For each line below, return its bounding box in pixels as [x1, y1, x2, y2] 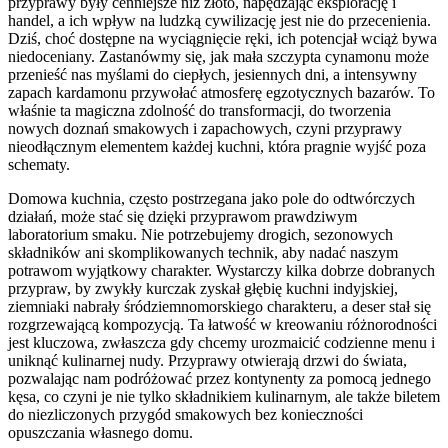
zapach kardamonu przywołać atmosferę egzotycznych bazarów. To [8, 84, 435, 102]
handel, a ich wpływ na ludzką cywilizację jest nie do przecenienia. [8, 12, 431, 30]
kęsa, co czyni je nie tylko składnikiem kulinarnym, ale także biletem [8, 388, 440, 406]
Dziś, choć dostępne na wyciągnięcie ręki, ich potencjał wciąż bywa [8, 30, 437, 48]
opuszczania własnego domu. [8, 424, 193, 442]
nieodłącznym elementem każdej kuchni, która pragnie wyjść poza [8, 138, 426, 156]
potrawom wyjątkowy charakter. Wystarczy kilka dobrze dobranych [8, 262, 435, 280]
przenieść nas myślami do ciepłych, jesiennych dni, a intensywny [8, 66, 417, 84]
